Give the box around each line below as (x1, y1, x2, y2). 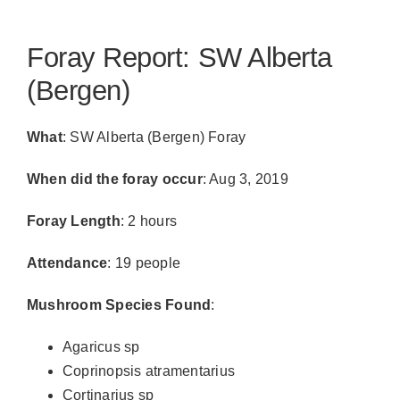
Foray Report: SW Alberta (27, 41, 332, 73)
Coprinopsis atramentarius (62, 363, 235, 379)
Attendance (27, 255, 108, 271)
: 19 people (107, 255, 181, 271)
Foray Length (27, 213, 121, 229)
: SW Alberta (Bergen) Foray (62, 129, 246, 146)
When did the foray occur (27, 171, 203, 187)
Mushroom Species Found (27, 297, 212, 313)
